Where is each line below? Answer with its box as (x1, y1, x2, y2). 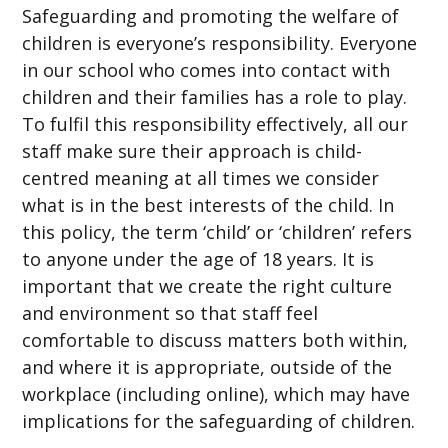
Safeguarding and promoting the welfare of (22, 3, 400, 28)
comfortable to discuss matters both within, (22, 327, 409, 352)
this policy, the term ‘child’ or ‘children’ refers (22, 219, 413, 244)
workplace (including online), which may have (22, 381, 411, 406)
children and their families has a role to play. (22, 84, 408, 109)
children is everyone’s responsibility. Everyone (22, 30, 418, 55)
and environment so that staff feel (22, 300, 319, 325)
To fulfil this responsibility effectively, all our (22, 111, 409, 136)
